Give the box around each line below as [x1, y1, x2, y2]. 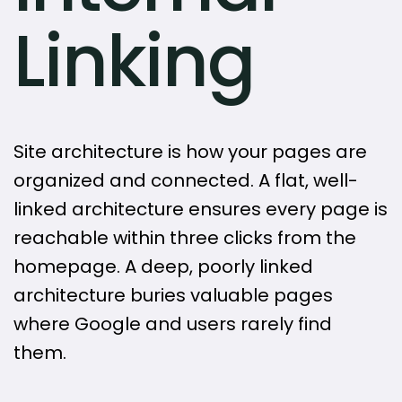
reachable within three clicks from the [13, 224, 356, 250]
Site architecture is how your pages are [13, 138, 367, 164]
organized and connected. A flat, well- [13, 167, 358, 193]
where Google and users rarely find [13, 310, 332, 336]
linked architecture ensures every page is [13, 196, 388, 222]
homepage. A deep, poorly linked [13, 253, 313, 279]
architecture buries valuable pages [13, 282, 333, 308]
